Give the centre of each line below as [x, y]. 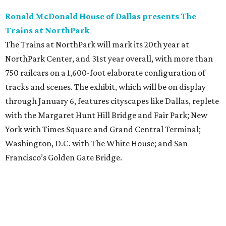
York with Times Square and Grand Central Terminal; [103, 129]
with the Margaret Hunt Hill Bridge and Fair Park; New [106, 115]
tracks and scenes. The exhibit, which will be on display [105, 87]
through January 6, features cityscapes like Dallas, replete [112, 101]
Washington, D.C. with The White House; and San [96, 144]
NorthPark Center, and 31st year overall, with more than [109, 59]
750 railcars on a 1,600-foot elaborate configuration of [105, 73]
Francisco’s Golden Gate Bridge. [64, 158]
